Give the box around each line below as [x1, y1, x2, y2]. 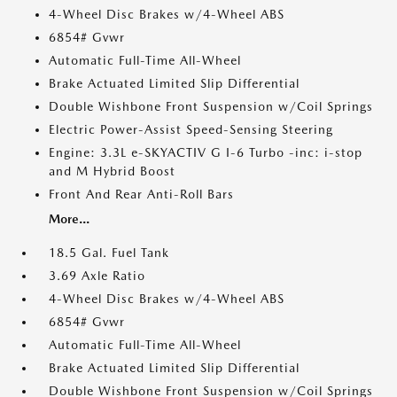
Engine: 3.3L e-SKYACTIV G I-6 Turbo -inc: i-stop [49, 145, 362, 160]
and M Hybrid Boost [49, 164, 175, 178]
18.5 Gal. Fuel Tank [49, 245, 169, 260]
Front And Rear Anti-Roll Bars [49, 187, 234, 201]
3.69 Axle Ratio [49, 269, 145, 283]
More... [49, 212, 90, 226]
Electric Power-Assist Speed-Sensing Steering [49, 122, 333, 136]
